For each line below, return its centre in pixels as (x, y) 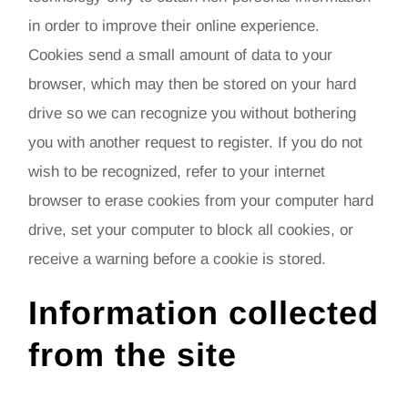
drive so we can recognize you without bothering (193, 113)
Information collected (204, 312)
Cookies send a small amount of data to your (181, 55)
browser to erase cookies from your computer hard (201, 200)
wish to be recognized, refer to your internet (177, 171)
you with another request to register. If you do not (196, 142)
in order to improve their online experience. (174, 25)
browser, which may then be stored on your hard (193, 84)
